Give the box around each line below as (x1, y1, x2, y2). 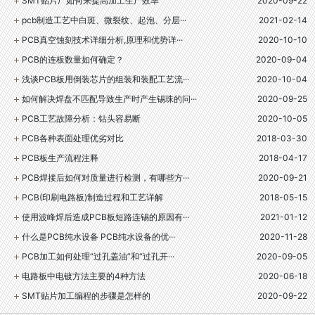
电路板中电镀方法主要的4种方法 (22, 271, 146, 281)
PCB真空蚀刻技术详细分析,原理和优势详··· (22, 34, 183, 45)
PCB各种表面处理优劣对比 (22, 133, 124, 143)
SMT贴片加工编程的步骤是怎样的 (22, 290, 150, 301)
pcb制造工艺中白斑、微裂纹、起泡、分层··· (22, 15, 186, 25)
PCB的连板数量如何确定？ (22, 54, 124, 65)
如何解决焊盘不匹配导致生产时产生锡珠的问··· (22, 94, 197, 104)
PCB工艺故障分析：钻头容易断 (22, 113, 141, 124)
